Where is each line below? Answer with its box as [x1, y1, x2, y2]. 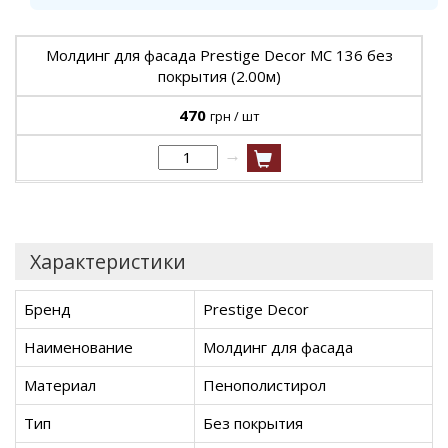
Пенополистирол [203, 374, 326, 395]
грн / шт [210, 106, 259, 125]
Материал [24, 374, 96, 395]
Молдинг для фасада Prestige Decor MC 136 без [45, 44, 393, 65]
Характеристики [30, 247, 186, 275]
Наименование [24, 336, 133, 357]
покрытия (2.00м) [157, 65, 281, 86]
